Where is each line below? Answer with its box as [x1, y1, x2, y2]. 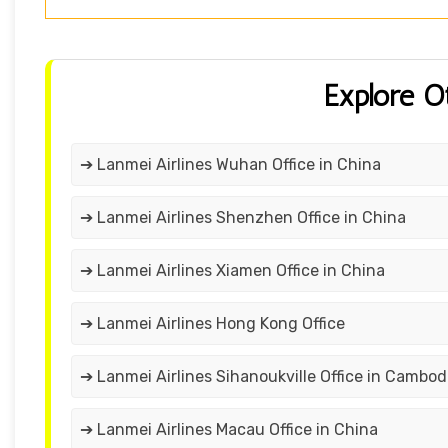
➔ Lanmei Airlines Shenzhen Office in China [80, 208, 406, 228]
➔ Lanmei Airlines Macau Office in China [80, 420, 378, 440]
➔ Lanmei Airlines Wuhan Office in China [80, 155, 381, 175]
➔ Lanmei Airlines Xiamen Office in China [80, 261, 385, 281]
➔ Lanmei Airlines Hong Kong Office [80, 314, 345, 334]
